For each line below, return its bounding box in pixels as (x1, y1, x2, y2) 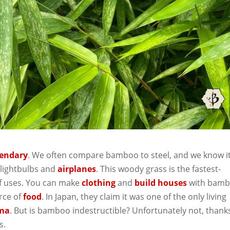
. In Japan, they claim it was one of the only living (42, 191, 227, 203)
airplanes (57, 163, 97, 175)
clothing (82, 177, 116, 189)
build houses (135, 177, 187, 189)
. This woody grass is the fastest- (96, 163, 221, 175)
